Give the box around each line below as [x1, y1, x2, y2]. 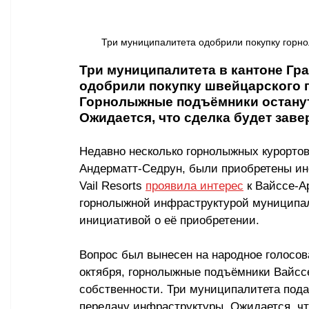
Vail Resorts [79, 179, 146, 192]
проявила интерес [146, 179, 243, 192]
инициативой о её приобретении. [79, 213, 259, 227]
